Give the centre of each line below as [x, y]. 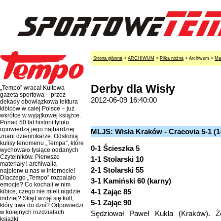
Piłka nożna [172, 58]
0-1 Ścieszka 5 [115, 148]
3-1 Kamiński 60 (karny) [131, 181]
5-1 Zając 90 [111, 203]
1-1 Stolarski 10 [117, 159]
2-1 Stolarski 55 [117, 170]
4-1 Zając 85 [111, 192]
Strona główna [108, 58]
